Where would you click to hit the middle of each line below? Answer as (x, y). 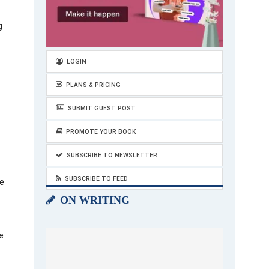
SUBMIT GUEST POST (102, 108)
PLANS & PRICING (93, 85)
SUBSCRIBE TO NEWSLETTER (112, 155)
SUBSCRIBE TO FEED (96, 179)
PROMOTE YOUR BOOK (101, 132)
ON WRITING (93, 200)
